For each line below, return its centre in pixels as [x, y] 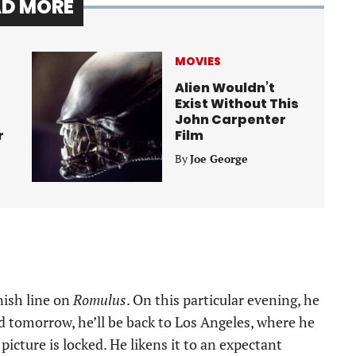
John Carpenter [230, 120]
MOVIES [198, 62]
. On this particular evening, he [223, 300]
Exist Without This [237, 104]
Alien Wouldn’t [225, 88]
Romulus [100, 300]
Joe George [219, 159]
